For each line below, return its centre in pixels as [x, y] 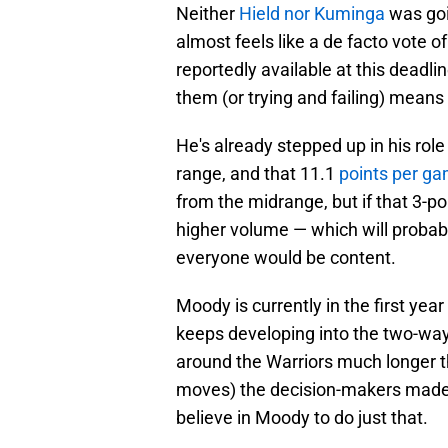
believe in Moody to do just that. [302, 418]
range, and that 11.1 [257, 174]
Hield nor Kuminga [312, 14]
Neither [207, 14]
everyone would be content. [286, 258]
